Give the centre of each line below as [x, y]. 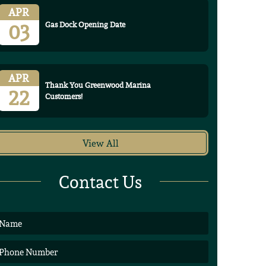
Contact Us [101, 182]
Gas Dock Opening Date [85, 25]
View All [100, 143]
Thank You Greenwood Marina [98, 85]
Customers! [64, 97]
